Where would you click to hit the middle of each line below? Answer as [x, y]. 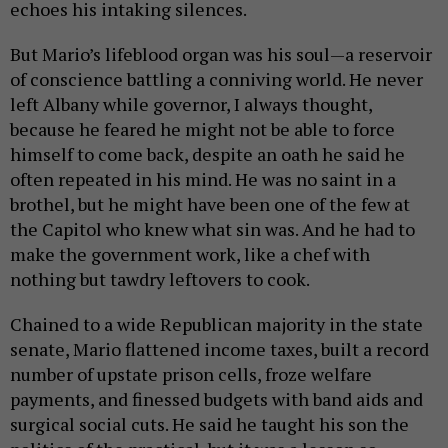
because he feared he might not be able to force [202, 129]
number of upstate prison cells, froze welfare [191, 374]
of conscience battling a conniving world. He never [216, 79]
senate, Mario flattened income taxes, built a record [219, 349]
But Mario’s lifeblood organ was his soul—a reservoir [221, 54]
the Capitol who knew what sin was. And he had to [212, 229]
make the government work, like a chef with [190, 254]
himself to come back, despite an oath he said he [207, 154]
